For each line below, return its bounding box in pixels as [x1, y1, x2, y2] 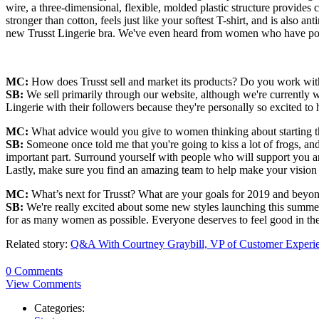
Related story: [6, 238, 70, 251]
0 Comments [6, 265, 63, 278]
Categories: [34, 302, 85, 315]
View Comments [6, 278, 81, 291]
